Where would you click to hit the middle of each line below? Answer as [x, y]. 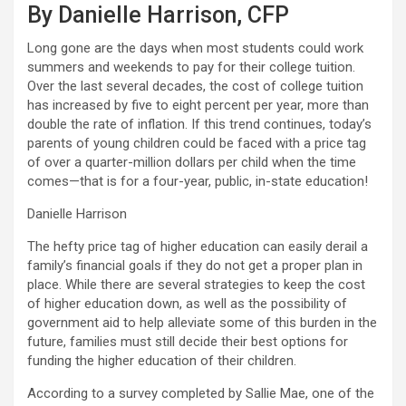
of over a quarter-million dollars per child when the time [192, 162]
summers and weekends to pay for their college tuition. [191, 67]
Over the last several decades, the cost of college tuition [195, 86]
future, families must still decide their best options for [188, 342]
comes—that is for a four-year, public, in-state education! [198, 181]
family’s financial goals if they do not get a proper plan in [195, 266]
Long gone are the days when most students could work [195, 48]
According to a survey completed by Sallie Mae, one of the [201, 393]
